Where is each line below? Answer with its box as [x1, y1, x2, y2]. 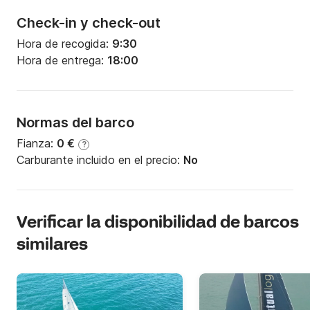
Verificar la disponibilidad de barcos [17, 212, 299, 235]
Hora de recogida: [17, 37, 112, 51]
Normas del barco [17, 114, 134, 131]
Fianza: [17, 136, 57, 151]
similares [17, 235, 88, 257]
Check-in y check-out [17, 15, 161, 32]
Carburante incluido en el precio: [17, 153, 183, 167]
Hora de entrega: [17, 53, 107, 68]
